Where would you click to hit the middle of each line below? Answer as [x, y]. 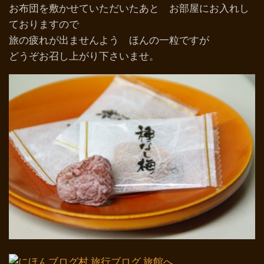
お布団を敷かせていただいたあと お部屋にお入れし [129, 9]
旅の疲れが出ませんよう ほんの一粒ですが [109, 40]
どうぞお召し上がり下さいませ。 [84, 56]
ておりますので [44, 24]
